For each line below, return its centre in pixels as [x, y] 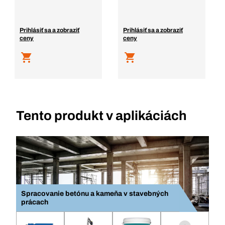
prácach [35, 202]
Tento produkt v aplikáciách [101, 116]
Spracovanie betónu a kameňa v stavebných [95, 194]
